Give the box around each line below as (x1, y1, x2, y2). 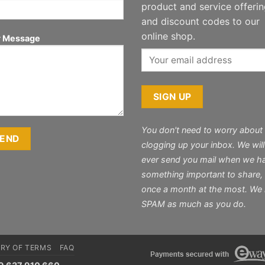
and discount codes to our (141, 15, 260, 27)
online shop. (141, 30, 195, 42)
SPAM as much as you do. (141, 198, 246, 209)
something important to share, (141, 169, 263, 179)
